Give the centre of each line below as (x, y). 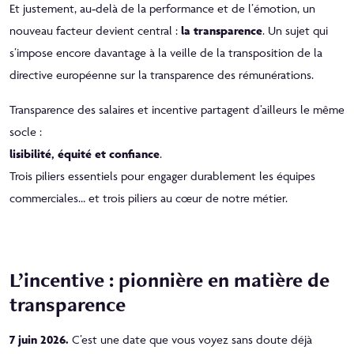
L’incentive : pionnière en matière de (169, 279)
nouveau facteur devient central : (95, 30)
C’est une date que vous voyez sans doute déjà (190, 339)
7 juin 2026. (39, 339)
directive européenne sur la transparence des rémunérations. (162, 74)
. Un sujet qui (295, 30)
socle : (26, 131)
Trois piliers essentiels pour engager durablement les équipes (162, 175)
